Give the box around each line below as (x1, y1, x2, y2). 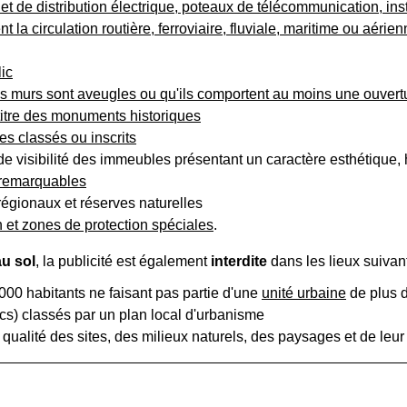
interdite (211, 253, 267, 270)
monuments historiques (51, 108, 201, 124)
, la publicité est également (35, 253, 211, 270)
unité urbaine (262, 285, 346, 302)
